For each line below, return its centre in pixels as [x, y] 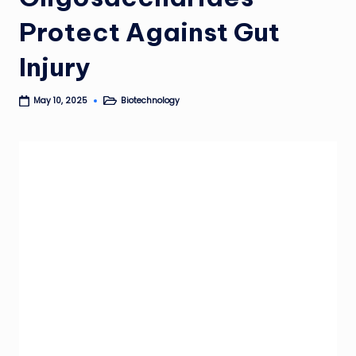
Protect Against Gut [149, 32]
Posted [114, 104]
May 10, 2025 [61, 101]
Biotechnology [151, 100]
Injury [55, 67]
